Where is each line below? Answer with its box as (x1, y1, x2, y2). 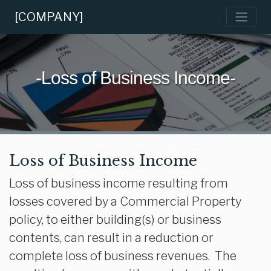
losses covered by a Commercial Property (9, 194, 241, 209)
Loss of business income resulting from (9, 176, 228, 191)
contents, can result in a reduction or (9, 230, 214, 245)
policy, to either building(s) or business (9, 212, 221, 227)
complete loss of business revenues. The (9, 249, 237, 263)
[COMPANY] (15, 10, 83, 24)
